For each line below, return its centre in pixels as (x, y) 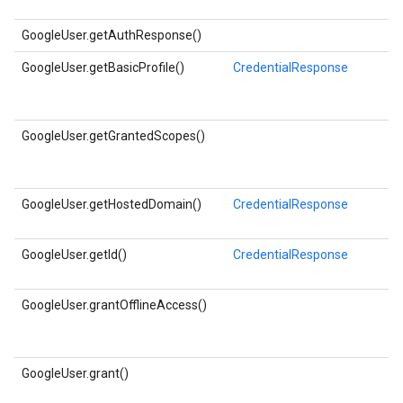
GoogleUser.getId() (74, 255)
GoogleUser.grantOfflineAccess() (114, 305)
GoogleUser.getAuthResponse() (112, 35)
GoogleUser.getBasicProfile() (103, 67)
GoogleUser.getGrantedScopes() (113, 136)
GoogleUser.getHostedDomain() (112, 204)
